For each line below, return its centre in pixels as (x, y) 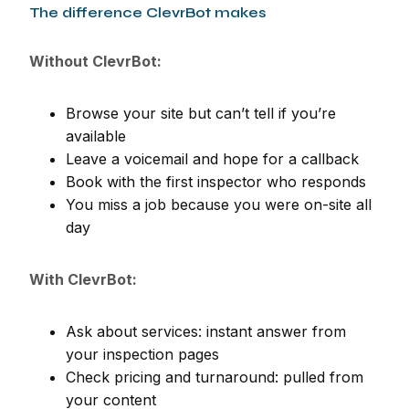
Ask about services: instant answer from (206, 331)
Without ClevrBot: (95, 61)
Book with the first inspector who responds (216, 181)
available (96, 136)
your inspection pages (142, 354)
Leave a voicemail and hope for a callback (212, 158)
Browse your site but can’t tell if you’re (201, 113)
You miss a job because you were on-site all (219, 204)
